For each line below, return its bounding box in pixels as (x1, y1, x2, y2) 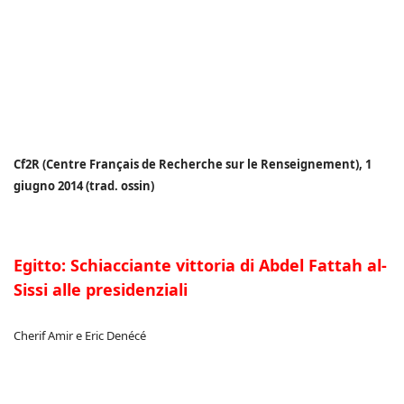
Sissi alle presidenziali (14, 279, 188, 300)
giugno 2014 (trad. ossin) (14, 178, 154, 194)
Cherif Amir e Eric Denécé (14, 327, 146, 344)
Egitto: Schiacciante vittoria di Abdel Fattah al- (14, 254, 387, 276)
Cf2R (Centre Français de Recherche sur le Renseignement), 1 (14, 156, 372, 172)
